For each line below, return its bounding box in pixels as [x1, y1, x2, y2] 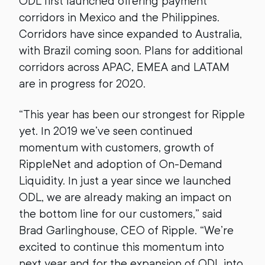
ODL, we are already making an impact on [19, 190, 231, 204]
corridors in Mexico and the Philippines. [19, 11, 219, 24]
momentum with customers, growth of [19, 141, 214, 154]
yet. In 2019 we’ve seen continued [19, 124, 193, 138]
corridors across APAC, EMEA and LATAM [19, 60, 230, 74]
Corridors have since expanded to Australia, [19, 27, 242, 41]
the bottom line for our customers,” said [19, 207, 222, 221]
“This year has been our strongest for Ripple [19, 108, 245, 121]
